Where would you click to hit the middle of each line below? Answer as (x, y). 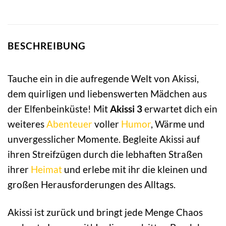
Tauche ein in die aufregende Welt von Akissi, (103, 78)
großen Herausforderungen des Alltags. (92, 184)
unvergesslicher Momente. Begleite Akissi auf (104, 139)
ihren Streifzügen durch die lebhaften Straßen (105, 154)
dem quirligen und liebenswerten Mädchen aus (107, 93)
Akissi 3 (126, 108)
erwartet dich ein (180, 108)
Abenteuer (69, 124)
